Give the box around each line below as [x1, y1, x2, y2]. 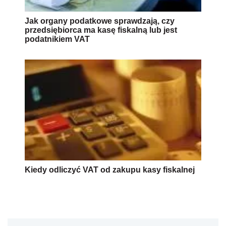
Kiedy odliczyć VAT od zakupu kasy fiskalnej [25, 165, 195, 174]
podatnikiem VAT [25, 34, 90, 43]
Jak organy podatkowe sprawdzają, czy [25, 16, 175, 25]
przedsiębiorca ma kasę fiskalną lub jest [25, 25, 177, 34]
